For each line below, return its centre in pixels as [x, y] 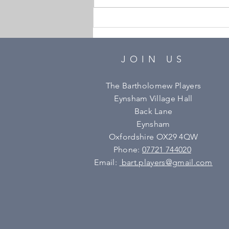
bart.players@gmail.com [166, 163]
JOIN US [153, 60]
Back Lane [153, 111]
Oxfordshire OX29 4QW [153, 137]
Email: [107, 163]
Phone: [128, 150]
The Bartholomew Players [153, 86]
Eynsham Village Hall [153, 99]
